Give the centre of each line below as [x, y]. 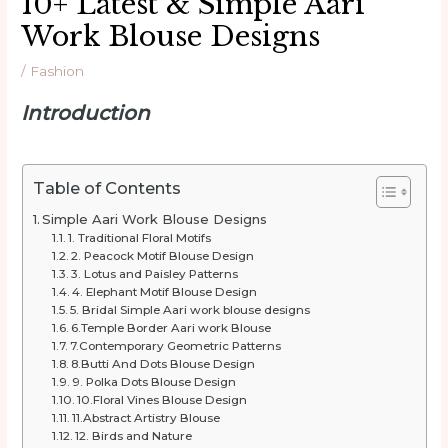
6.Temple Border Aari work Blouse [171, 327]
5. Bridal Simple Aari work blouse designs [190, 309]
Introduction [86, 112]
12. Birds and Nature [134, 435]
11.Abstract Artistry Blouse [146, 417]
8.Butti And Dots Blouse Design [163, 363]
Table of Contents [106, 187]
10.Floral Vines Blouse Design [162, 399]
